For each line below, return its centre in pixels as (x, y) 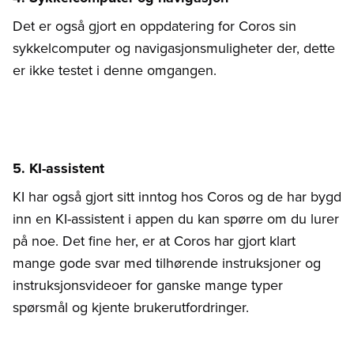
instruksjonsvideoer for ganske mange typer (148, 286)
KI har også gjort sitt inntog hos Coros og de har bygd (177, 197)
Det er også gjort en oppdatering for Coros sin (154, 26)
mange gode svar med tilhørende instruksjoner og (167, 264)
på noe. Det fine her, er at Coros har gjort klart (154, 241)
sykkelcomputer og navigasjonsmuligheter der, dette (174, 49)
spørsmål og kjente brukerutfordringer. (131, 308)
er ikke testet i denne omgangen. (115, 71)
